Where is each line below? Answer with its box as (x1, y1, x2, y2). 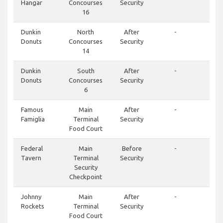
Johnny (21, 193, 41, 201)
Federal (21, 145, 43, 152)
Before (121, 145, 142, 152)
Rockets (21, 203, 44, 210)
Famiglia (21, 115, 45, 123)
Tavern (21, 154, 41, 162)
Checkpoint (69, 173, 102, 181)
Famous (21, 106, 43, 113)
